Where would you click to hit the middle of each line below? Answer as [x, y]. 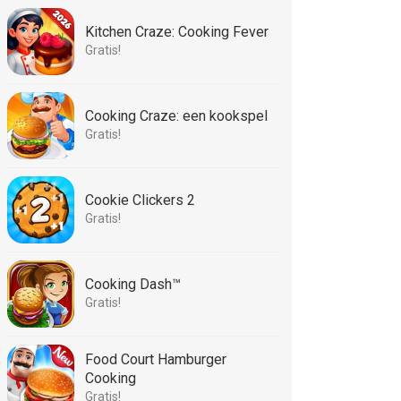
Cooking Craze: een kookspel [176, 116]
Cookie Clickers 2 [140, 200]
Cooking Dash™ [133, 284]
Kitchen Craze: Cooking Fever [177, 32]
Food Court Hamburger [156, 359]
